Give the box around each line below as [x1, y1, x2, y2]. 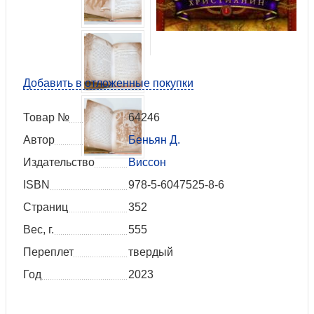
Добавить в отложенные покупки [23, 77, 193, 90]
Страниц [23, 201, 68, 214]
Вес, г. [23, 224, 54, 236]
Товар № [23, 111, 69, 124]
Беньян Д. [128, 134, 180, 146]
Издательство [23, 156, 95, 169]
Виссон [128, 156, 166, 169]
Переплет [23, 246, 74, 259]
